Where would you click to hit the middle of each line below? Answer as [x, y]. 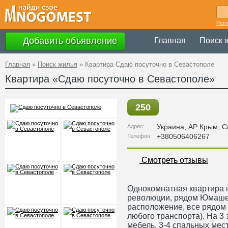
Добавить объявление [69, 40]
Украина [170, 127]
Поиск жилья [58, 64]
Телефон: [139, 136]
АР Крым [203, 127]
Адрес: [136, 126]
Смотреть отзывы [174, 160]
